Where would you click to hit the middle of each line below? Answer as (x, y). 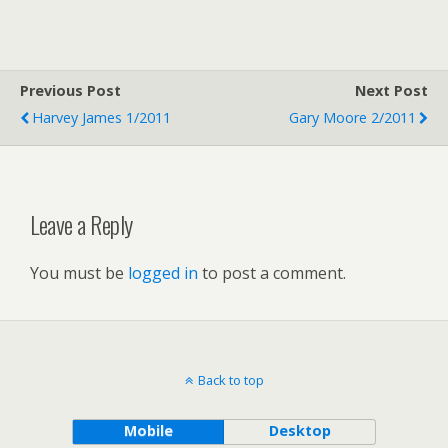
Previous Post (70, 90)
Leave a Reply (81, 223)
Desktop (299, 430)
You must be (79, 272)
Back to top (230, 379)
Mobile (148, 430)
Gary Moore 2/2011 (352, 117)
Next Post (391, 90)
